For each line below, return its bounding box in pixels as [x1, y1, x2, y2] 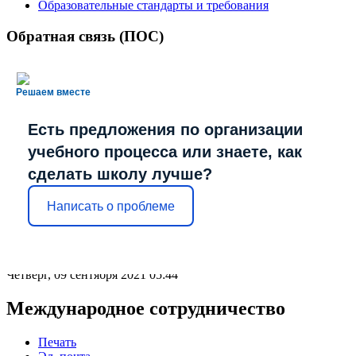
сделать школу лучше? [28, 165, 212, 184]
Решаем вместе [16, 87, 91, 99]
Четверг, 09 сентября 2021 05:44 [6, 268, 178, 282]
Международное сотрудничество [6, 298, 285, 319]
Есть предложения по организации [28, 121, 303, 139]
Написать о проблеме [47, 199, 175, 213]
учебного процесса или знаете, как [28, 143, 302, 161]
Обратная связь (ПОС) [6, 27, 164, 44]
